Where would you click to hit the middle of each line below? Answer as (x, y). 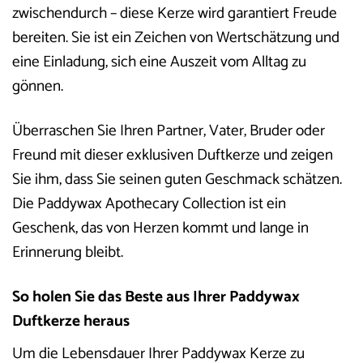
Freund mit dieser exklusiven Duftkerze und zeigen (173, 155)
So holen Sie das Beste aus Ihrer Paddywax (156, 297)
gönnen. (38, 86)
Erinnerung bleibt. (68, 252)
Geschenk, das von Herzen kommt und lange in (160, 228)
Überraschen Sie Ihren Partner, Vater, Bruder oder (169, 130)
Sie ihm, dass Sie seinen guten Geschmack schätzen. (177, 179)
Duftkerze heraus (71, 321)
